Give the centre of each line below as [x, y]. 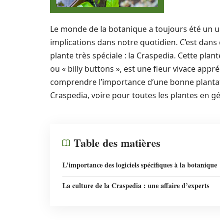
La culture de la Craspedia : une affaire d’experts [136, 185]
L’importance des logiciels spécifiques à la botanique [140, 165]
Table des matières [117, 143]
